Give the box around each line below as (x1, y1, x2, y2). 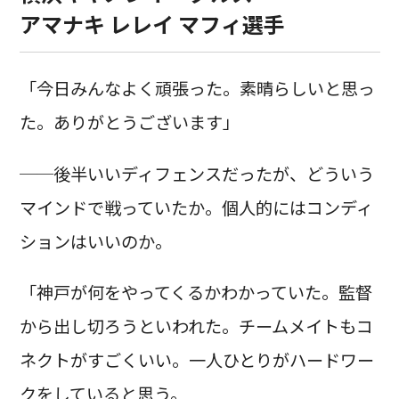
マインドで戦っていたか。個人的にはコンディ (19, 194, 373, 220)
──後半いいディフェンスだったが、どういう (19, 160, 374, 186)
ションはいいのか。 (19, 228, 172, 254)
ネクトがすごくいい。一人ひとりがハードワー (19, 346, 374, 372)
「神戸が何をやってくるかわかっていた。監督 (19, 279, 372, 305)
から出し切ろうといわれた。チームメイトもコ (19, 313, 373, 338)
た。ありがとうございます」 (19, 110, 240, 135)
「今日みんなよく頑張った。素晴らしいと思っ (19, 76, 375, 102)
